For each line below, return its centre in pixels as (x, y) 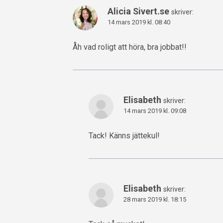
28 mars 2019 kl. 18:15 (155, 199)
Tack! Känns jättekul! (124, 136)
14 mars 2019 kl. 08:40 (139, 22)
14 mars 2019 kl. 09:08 (155, 111)
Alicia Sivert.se (138, 11)
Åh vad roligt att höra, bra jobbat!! (130, 47)
